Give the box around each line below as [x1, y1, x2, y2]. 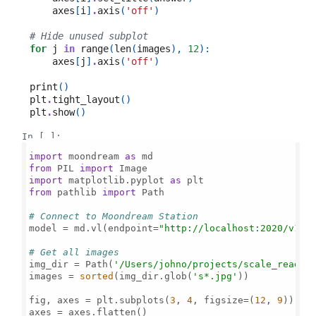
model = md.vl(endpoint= [29, 222, 159, 233]
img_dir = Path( [29, 258, 114, 269]
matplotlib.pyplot [63, 174, 171, 186]
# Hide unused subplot [29, 30, 148, 42]
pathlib [51, 186, 103, 197]
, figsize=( [193, 294, 255, 305]
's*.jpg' [193, 270, 238, 281]
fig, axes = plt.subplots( [29, 294, 171, 305]
